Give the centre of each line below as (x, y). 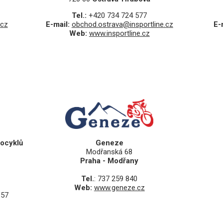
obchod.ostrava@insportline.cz (122, 25)
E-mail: (58, 25)
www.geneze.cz (119, 188)
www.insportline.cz (119, 34)
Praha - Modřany (110, 161)
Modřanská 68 (110, 152)
